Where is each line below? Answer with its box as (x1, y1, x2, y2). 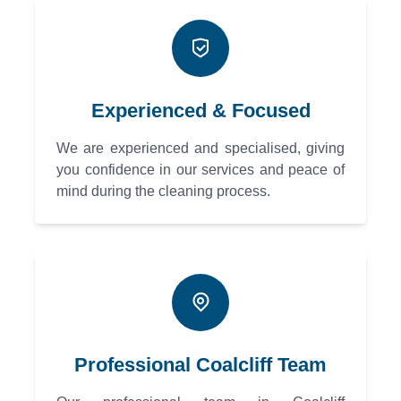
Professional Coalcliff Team (74, 354, 327, 377)
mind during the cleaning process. (56, 183, 270, 200)
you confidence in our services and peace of (56, 162, 345, 178)
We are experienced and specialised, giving (56, 141, 345, 157)
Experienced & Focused (90, 99, 311, 123)
